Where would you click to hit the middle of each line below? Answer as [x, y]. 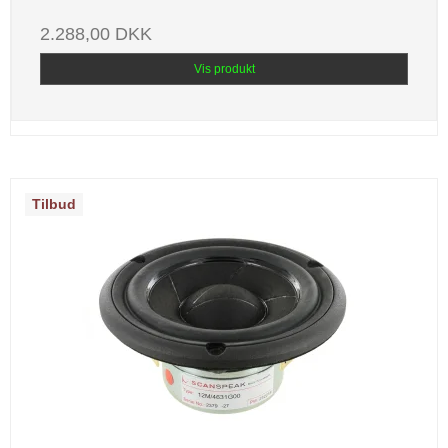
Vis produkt [224, 69]
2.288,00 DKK [96, 34]
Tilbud [54, 204]
